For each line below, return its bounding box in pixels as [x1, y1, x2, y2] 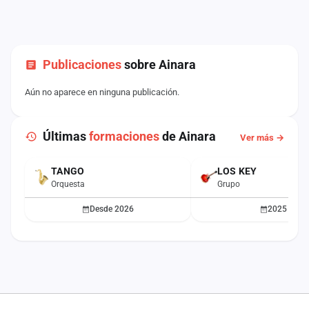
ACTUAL [37, 167, 63, 174]
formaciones [89, 129, 159, 143]
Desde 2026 [89, 204, 134, 214]
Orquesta [51, 179, 85, 189]
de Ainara [159, 129, 216, 143]
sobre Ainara [121, 57, 196, 72]
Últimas [43, 129, 89, 143]
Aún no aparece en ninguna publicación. [25, 87, 179, 97]
